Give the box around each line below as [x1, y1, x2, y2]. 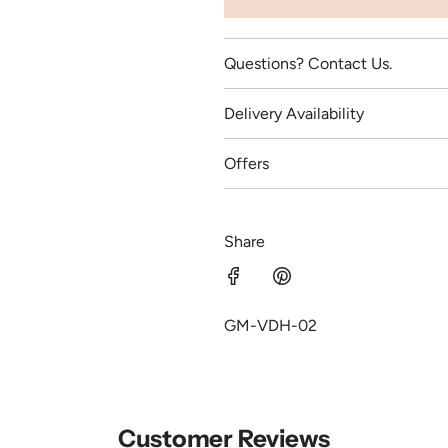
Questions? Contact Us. [224, 54, 392, 74]
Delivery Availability [224, 104, 364, 124]
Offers [224, 154, 269, 174]
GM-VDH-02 [224, 316, 317, 336]
